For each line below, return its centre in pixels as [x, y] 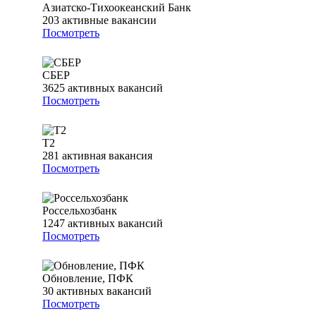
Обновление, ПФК [88, 279]
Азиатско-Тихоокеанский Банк [117, 8]
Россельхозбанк [80, 211]
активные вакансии [109, 20]
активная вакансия [107, 156]
